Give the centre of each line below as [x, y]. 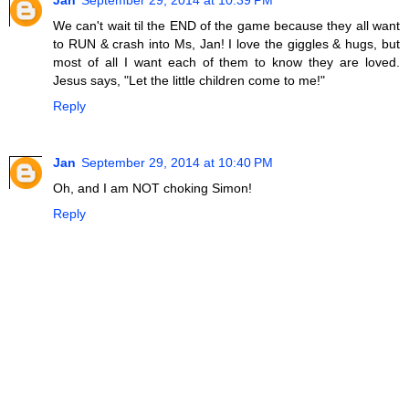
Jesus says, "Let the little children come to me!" [189, 81]
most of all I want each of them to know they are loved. [226, 63]
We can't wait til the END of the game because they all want [226, 26]
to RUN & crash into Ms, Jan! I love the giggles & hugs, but [226, 44]
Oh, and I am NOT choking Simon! [152, 189]
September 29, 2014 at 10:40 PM [177, 163]
